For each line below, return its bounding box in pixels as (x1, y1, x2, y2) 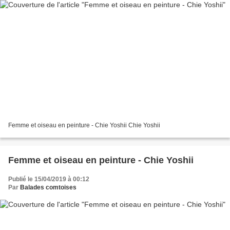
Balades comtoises (20, 183, 76, 191)
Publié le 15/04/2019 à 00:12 (8, 175, 89, 183)
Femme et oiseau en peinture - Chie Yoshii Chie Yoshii (8, 121, 160, 129)
